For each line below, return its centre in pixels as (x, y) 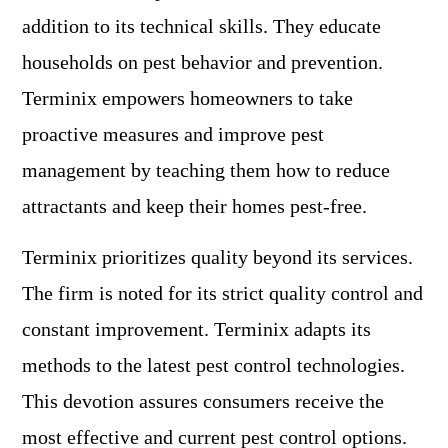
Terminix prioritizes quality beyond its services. (217, 257)
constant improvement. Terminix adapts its (196, 329)
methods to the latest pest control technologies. (213, 365)
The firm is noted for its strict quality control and (222, 293)
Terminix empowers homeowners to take (187, 98)
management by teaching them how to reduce (206, 170)
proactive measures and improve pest (173, 134)
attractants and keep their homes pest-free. (194, 206)
